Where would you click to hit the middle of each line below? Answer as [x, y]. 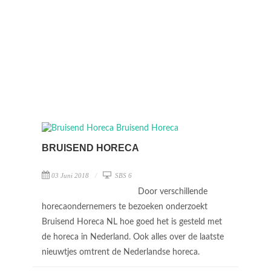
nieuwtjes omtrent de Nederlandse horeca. [122, 252]
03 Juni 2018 [70, 175]
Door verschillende [173, 192]
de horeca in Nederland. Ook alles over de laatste [133, 237]
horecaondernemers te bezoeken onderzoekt [125, 207]
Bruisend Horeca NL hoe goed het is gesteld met [132, 222]
